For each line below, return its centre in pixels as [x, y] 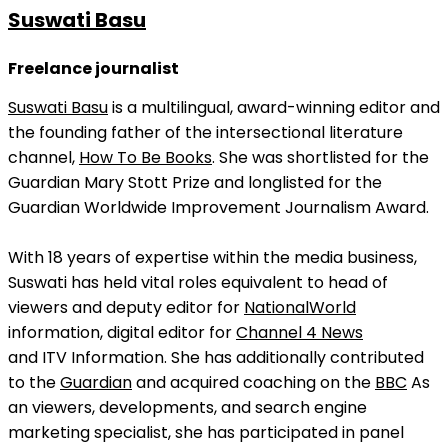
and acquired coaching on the [253, 382]
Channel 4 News [299, 332]
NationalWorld [300, 307]
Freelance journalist [93, 68]
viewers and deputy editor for [126, 307]
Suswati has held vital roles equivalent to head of [198, 282]
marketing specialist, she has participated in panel [206, 432]
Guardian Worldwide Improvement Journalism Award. [218, 207]
